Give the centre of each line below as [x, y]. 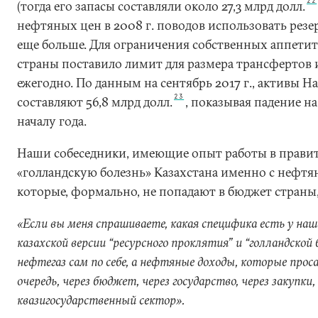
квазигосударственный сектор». [101, 300]
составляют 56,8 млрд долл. [95, 102]
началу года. [52, 121]
